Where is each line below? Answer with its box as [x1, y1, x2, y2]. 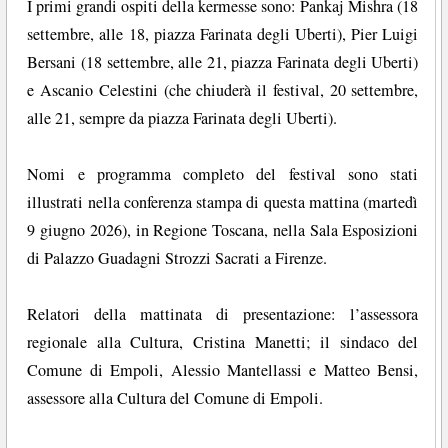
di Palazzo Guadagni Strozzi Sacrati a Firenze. [27, 247, 328, 270]
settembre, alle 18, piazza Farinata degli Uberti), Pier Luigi [27, 23, 419, 46]
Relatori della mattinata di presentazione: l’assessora [27, 303, 419, 326]
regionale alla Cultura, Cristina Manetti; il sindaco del [27, 331, 419, 354]
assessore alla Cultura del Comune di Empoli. [27, 387, 324, 410]
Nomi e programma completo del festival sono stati [27, 163, 419, 186]
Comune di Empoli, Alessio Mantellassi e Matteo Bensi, [27, 359, 419, 382]
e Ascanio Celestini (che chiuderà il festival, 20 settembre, [27, 79, 419, 102]
